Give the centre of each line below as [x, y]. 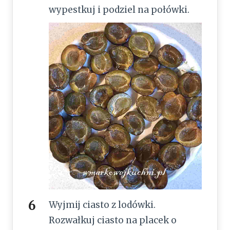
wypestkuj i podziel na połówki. [119, 10]
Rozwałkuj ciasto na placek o [113, 221]
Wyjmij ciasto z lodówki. [102, 205]
